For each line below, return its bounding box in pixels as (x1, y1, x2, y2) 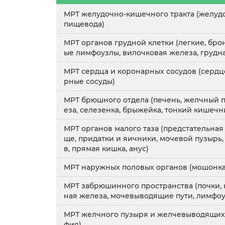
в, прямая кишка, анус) (64, 144, 149, 153)
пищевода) (64, 20, 104, 29)
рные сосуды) (64, 77, 115, 86)
